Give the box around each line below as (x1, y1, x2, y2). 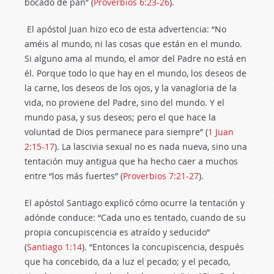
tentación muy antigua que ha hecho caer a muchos (24, 155, 238, 167)
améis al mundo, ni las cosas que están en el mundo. (24, 38, 242, 50)
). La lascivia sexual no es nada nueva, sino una (54, 141, 247, 152)
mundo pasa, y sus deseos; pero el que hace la (24, 111, 216, 123)
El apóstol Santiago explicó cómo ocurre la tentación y (24, 197, 245, 209)
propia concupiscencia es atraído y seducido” (24, 226, 210, 238)
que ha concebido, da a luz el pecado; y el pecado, (24, 256, 230, 267)
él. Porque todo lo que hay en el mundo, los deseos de (24, 67, 246, 79)
